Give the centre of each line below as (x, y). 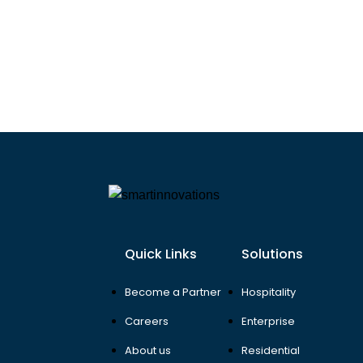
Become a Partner (173, 293)
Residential (270, 351)
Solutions (272, 254)
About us (148, 351)
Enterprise (268, 322)
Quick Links (161, 254)
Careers (147, 322)
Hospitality (268, 293)
